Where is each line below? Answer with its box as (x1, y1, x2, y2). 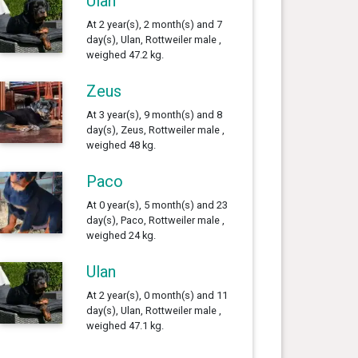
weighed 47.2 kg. (86, 48, 164, 61)
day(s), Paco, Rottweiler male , (86, 213, 225, 226)
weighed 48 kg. (86, 138, 156, 151)
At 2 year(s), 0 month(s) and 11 (86, 288, 228, 301)
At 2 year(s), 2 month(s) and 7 (86, 18, 222, 30)
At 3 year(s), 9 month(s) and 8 (86, 108, 222, 121)
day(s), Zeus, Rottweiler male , (86, 123, 225, 136)
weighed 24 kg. (86, 229, 156, 241)
